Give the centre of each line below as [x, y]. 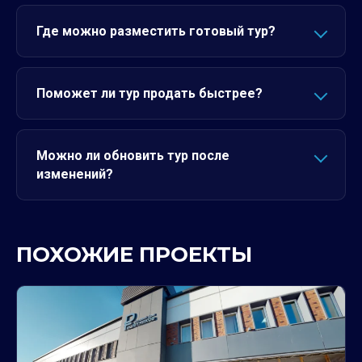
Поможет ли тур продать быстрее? [149, 93]
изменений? [75, 174]
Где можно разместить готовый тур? [156, 31]
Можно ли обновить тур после [133, 155]
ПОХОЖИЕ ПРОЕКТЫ [134, 254]
